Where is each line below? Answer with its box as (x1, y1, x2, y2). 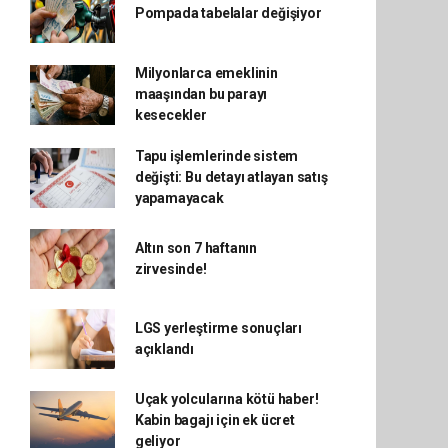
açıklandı (134, 341, 195, 358)
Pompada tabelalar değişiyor (134, 4, 322, 21)
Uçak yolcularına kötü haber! (134, 391, 319, 408)
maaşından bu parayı (134, 86, 268, 103)
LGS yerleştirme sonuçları (134, 320, 303, 337)
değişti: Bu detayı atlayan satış (134, 169, 328, 186)
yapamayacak (134, 190, 224, 207)
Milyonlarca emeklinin (134, 65, 278, 82)
